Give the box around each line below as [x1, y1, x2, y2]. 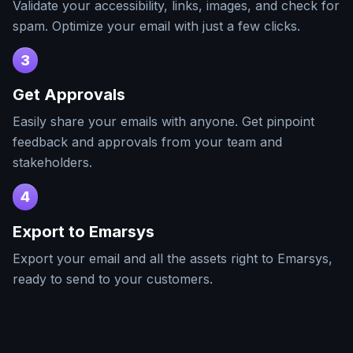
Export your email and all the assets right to [13, 250, 277, 266]
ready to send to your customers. [13, 270, 213, 287]
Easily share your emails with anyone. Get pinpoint [13, 113, 314, 130]
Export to [13, 221, 89, 241]
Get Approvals [13, 85, 125, 105]
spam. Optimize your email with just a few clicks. [13, 17, 300, 34]
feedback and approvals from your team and [13, 134, 282, 150]
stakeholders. [13, 154, 92, 171]
